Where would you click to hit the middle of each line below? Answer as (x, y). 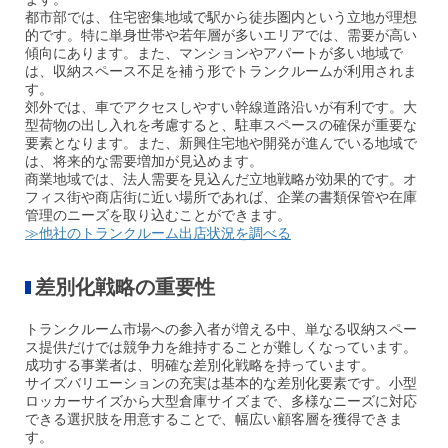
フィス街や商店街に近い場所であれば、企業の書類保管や (207, 197)
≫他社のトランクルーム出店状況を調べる (158, 233)
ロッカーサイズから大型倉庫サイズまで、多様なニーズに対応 (221, 401)
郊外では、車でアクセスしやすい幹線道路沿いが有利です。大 (221, 107)
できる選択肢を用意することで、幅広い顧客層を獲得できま (214, 419)
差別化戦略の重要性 (125, 287)
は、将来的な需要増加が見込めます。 (144, 161)
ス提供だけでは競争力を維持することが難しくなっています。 (221, 347)
